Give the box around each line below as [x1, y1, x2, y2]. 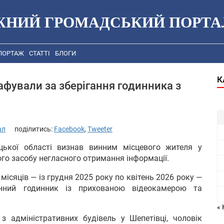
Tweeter [87, 124, 112, 133]
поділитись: [14, 124, 54, 133]
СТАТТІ [29, 49, 50, 57]
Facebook [54, 124, 84, 133]
